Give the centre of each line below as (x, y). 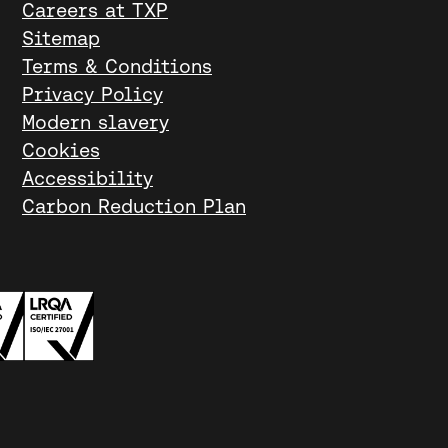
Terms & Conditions (117, 66)
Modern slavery (95, 122)
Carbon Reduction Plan (134, 206)
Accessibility (87, 178)
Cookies (61, 150)
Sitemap (61, 38)
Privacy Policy (92, 94)
